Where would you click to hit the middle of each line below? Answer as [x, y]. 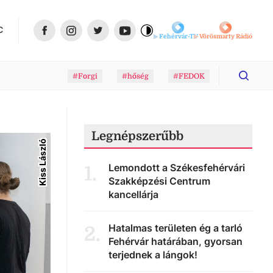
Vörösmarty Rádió [226, 36]
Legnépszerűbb [137, 136]
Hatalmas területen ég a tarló [175, 228]
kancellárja [133, 194]
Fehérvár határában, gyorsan [175, 241]
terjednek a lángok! [153, 255]
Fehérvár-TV [179, 36]
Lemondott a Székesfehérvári [177, 168]
